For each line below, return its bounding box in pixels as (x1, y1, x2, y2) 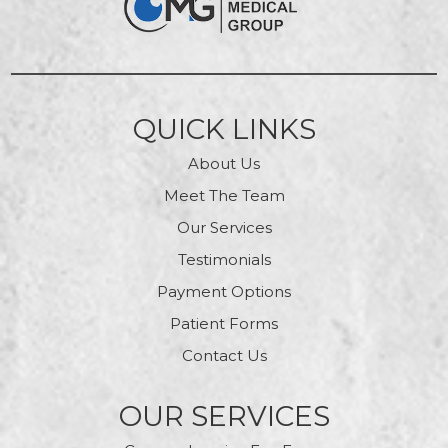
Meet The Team (163, 186, 285, 206)
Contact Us (181, 346, 267, 366)
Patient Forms (170, 314, 278, 334)
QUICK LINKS (132, 112, 316, 147)
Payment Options (157, 282, 291, 302)
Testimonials (177, 250, 271, 270)
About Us (188, 154, 260, 174)
